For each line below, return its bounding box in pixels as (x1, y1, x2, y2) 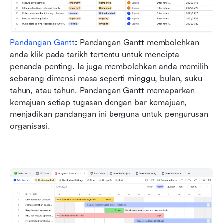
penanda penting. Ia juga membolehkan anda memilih (10, 62, 208, 72)
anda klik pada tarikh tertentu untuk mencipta (10, 50, 180, 60)
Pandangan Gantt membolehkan (77, 38, 199, 48)
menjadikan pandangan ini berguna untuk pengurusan (10, 110, 208, 119)
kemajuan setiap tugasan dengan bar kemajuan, (10, 98, 187, 108)
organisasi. (10, 121, 50, 131)
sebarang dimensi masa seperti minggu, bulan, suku (10, 74, 202, 84)
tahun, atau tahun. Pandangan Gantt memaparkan (10, 86, 195, 96)
